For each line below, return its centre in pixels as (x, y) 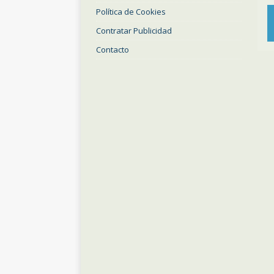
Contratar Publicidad (134, 30)
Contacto (113, 49)
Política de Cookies (131, 11)
